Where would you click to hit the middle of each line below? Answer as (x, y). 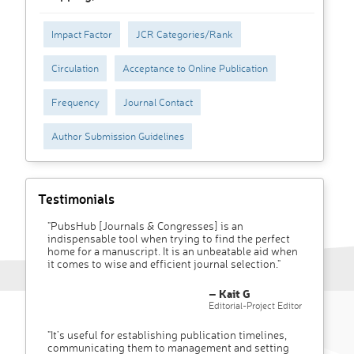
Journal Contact (158, 102)
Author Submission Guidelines (118, 136)
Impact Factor (82, 34)
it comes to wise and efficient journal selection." (164, 264)
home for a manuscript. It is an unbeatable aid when (173, 251)
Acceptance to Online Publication (195, 68)
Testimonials (76, 199)
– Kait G (230, 294)
